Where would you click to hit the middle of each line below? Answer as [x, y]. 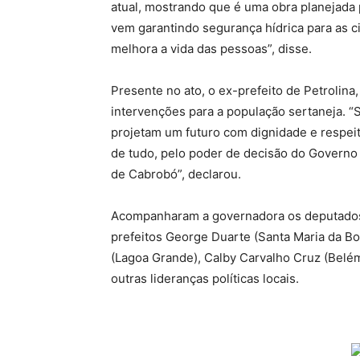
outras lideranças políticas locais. [205, 278]
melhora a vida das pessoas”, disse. [211, 49]
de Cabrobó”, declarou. [176, 174]
